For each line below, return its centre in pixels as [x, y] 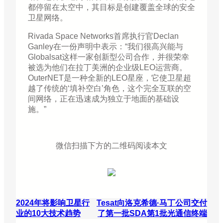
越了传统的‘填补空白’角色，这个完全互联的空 [110, 89]
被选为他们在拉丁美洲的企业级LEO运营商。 [108, 68]
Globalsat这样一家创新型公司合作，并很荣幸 [109, 57]
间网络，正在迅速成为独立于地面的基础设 [104, 99]
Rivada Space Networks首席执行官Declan [103, 36]
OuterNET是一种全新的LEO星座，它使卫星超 [110, 78]
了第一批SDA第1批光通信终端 [152, 214]
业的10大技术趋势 [48, 214]
